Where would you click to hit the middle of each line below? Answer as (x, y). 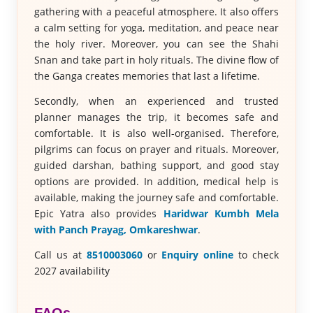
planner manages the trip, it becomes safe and (156, 117)
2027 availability (72, 271)
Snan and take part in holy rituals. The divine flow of (156, 60)
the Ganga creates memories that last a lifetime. (147, 76)
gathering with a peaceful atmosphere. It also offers (156, 12)
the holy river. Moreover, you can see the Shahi (156, 44)
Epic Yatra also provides (99, 213)
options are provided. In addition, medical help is (156, 181)
